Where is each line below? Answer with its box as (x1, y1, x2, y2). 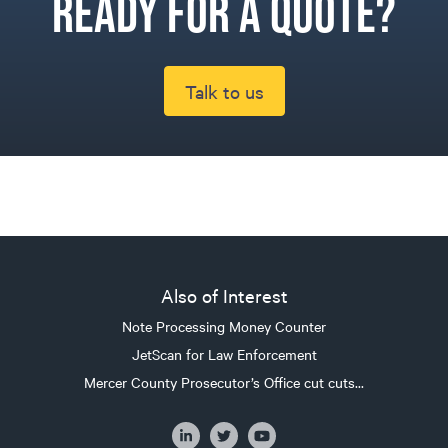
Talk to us (184, 78, 264, 103)
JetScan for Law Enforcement (131, 343, 317, 364)
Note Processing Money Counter (122, 315, 326, 336)
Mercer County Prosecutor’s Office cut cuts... (84, 371, 364, 392)
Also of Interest (160, 282, 288, 307)
